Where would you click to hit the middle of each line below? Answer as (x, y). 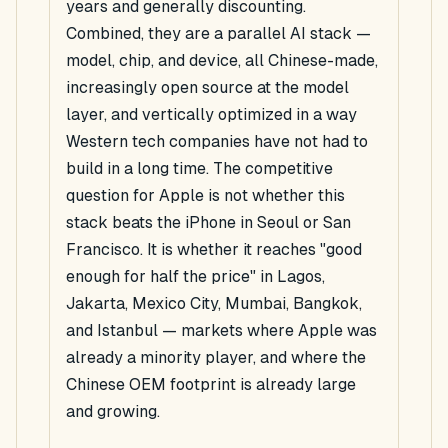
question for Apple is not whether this (205, 196)
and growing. (113, 412)
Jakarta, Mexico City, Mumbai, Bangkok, (214, 304)
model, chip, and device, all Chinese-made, (222, 61)
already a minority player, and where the (216, 358)
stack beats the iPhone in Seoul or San (208, 223)
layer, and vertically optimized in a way (211, 115)
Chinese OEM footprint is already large (211, 385)
